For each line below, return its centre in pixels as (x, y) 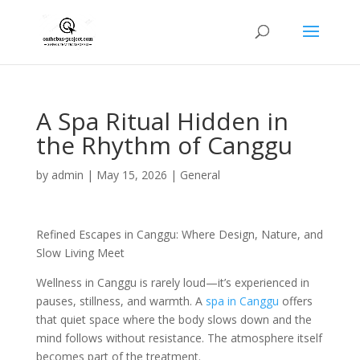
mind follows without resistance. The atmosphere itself (179, 338)
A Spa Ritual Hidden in (162, 121)
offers (295, 301)
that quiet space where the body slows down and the (174, 319)
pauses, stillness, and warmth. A (121, 301)
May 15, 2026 (131, 175)
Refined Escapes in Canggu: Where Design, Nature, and (179, 234)
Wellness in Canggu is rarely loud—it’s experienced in (172, 282)
